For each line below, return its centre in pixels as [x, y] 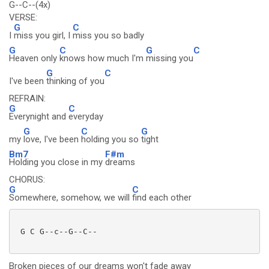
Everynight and [39, 116]
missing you [170, 58]
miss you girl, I [43, 35]
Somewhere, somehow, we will [71, 198]
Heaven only [34, 58]
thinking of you [75, 81]
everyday [86, 116]
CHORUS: [27, 180]
